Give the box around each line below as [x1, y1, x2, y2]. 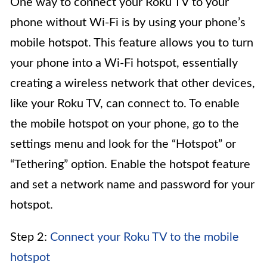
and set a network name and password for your [10, 179, 254, 191]
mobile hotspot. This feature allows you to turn [10, 37, 253, 49]
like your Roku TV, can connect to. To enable [10, 98, 240, 110]
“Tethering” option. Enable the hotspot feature [10, 159, 250, 171]
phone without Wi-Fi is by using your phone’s [10, 17, 246, 29]
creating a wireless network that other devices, [10, 77, 255, 90]
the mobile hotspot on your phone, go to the [10, 118, 239, 131]
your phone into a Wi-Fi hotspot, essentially [10, 57, 238, 70]
